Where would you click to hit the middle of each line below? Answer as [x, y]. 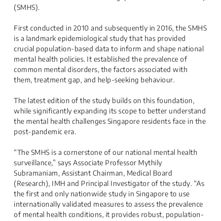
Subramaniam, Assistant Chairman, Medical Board [93, 173]
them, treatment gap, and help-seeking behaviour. [94, 80]
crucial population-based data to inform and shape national [109, 49]
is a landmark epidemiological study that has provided [100, 38]
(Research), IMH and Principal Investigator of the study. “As [109, 183]
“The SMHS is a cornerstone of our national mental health [106, 152]
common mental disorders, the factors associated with [101, 69]
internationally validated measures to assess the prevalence [109, 204]
